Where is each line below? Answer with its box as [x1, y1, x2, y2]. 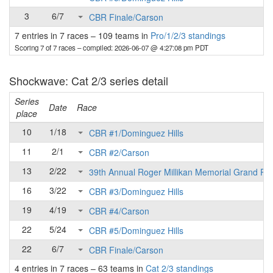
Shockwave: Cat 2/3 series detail [9, 73, 168, 88]
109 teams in [96, 29, 151, 41]
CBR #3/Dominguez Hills [89, 185, 183, 198]
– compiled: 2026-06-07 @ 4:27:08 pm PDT [77, 43, 208, 52]
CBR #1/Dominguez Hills [89, 127, 183, 140]
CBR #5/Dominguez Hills [89, 224, 183, 237]
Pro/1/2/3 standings [151, 29, 225, 41]
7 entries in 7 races [15, 29, 91, 41]
